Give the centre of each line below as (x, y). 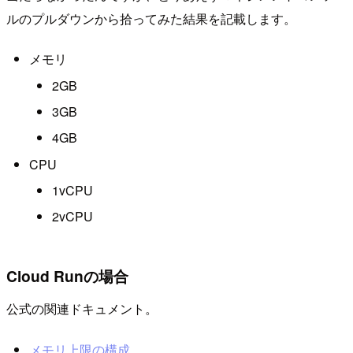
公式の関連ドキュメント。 (82, 309)
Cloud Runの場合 (67, 275)
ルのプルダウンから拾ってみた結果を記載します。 (151, 18)
